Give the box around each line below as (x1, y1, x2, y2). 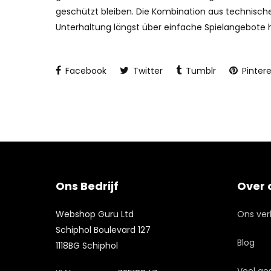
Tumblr (183, 65, 216, 77)
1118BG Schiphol (56, 240, 118, 252)
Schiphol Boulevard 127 (56, 224, 151, 236)
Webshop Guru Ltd (56, 208, 134, 220)
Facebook (63, 65, 106, 77)
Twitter (131, 65, 163, 77)
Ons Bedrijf (56, 178, 119, 194)
